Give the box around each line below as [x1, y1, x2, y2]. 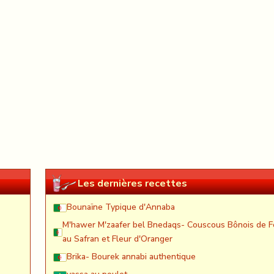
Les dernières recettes [78, 176, 187, 190]
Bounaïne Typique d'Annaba [67, 201, 175, 213]
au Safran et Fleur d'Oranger [62, 233, 173, 245]
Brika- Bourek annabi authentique [67, 251, 196, 263]
